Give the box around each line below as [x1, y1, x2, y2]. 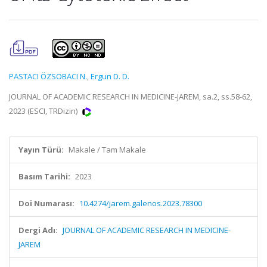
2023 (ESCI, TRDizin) [9, 105, 79, 116]
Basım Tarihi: [18, 171, 70, 182]
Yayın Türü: [18, 144, 64, 155]
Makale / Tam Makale [69, 144, 146, 155]
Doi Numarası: [18, 198, 74, 209]
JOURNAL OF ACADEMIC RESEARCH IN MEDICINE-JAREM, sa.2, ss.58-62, [9, 91, 252, 102]
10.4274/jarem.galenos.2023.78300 [79, 198, 202, 209]
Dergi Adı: [18, 225, 58, 235]
